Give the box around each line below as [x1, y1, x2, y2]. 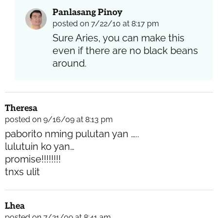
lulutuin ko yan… [5, 141, 74, 153]
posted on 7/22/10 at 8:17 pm [53, 19, 159, 29]
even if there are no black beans [53, 45, 198, 57]
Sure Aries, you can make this [53, 32, 184, 44]
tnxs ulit [5, 166, 40, 178]
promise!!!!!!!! [5, 153, 61, 165]
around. [53, 57, 87, 70]
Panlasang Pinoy [53, 7, 123, 18]
